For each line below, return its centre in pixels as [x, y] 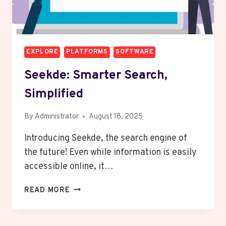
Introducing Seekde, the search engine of [106, 138]
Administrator [57, 117]
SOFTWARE [135, 52]
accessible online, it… [69, 166]
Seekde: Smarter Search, [96, 75]
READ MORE [47, 190]
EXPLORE [42, 52]
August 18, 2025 [116, 117]
